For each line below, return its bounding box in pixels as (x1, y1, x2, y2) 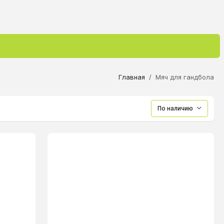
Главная (118, 72, 145, 81)
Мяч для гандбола (155, 72, 214, 81)
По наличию (157, 104, 194, 112)
